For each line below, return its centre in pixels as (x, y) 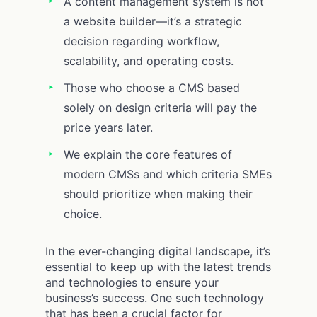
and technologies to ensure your (132, 282)
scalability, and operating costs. (149, 60)
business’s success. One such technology (155, 298)
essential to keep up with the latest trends (158, 266)
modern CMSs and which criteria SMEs (168, 174)
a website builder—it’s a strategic (153, 21)
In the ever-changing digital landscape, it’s (158, 251)
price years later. (108, 127)
